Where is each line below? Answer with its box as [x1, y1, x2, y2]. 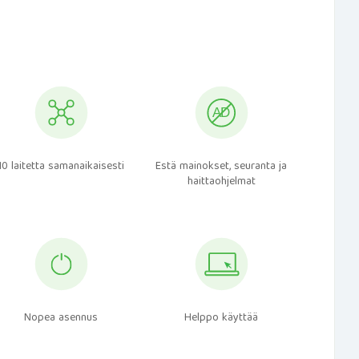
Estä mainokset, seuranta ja [155, 157, 288, 176]
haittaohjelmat [187, 172, 256, 192]
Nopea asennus [24, 309, 99, 328]
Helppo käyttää [184, 309, 259, 328]
